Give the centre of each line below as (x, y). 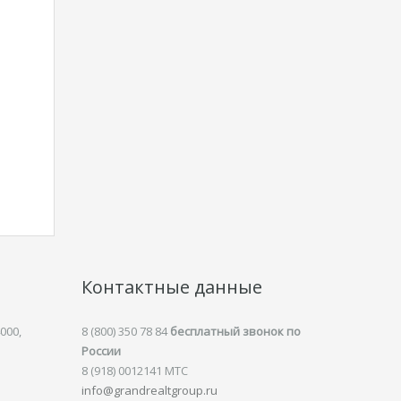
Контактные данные (172, 287)
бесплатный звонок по (235, 331)
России (101, 351)
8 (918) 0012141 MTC (135, 371)
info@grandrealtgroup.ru (149, 390)
